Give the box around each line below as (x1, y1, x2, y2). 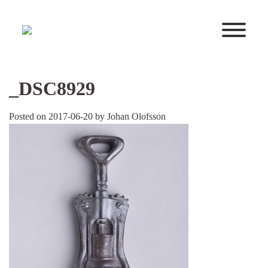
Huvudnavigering (9, 29, 141, 48)
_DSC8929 (9, 78, 95, 99)
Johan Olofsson (107, 111, 166, 121)
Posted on (9, 111, 48, 121)
